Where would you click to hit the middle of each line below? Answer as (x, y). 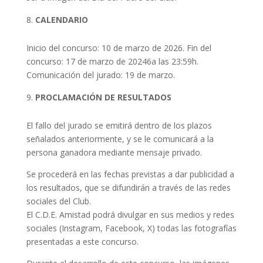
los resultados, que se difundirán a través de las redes (128, 188)
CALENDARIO (63, 20)
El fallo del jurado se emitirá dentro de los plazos (119, 126)
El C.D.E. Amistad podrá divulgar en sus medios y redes (130, 215)
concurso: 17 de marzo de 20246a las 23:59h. (112, 62)
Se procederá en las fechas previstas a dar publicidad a (130, 174)
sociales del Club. (58, 201)
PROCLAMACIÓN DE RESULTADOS (104, 97)
